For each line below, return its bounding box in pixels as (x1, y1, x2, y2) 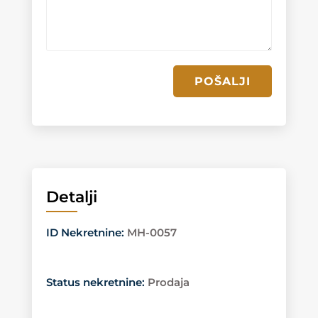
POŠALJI (194, 74, 251, 88)
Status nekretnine (45, 275, 142, 289)
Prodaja (147, 275, 190, 289)
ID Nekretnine (45, 225, 121, 239)
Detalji (45, 187, 97, 207)
